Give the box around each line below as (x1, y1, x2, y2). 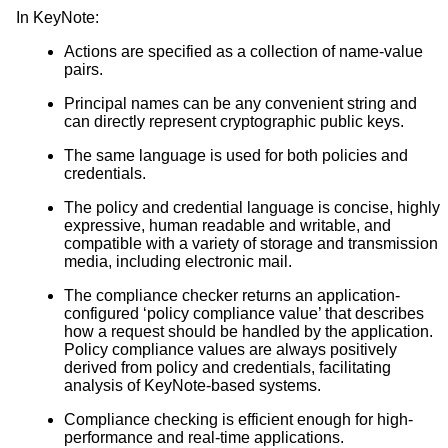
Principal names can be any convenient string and (64, 95, 417, 113)
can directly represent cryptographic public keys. (64, 113, 404, 131)
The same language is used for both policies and (64, 147, 408, 165)
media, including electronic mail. (64, 253, 292, 271)
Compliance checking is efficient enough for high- (64, 411, 413, 429)
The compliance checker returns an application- (64, 287, 400, 305)
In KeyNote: (16, 9, 99, 27)
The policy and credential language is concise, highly (64, 199, 440, 217)
